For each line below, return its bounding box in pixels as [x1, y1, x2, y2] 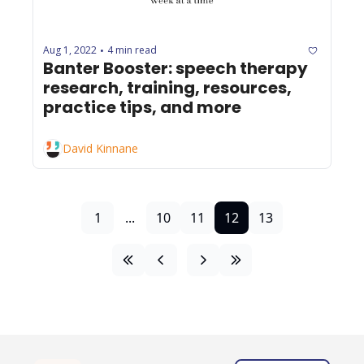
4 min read [107, 43, 157, 58]
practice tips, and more [43, 95, 241, 119]
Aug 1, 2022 [43, 43, 97, 58]
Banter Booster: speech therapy [43, 56, 308, 80]
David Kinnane [63, 141, 138, 157]
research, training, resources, [43, 76, 292, 99]
